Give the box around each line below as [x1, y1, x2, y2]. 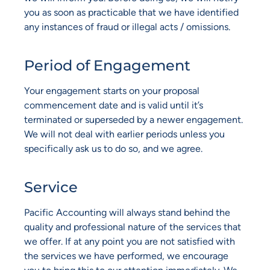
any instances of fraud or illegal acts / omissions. [24, 20, 230, 33]
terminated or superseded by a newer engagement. [24, 114, 243, 126]
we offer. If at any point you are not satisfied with [24, 236, 235, 248]
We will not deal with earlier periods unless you [24, 128, 225, 140]
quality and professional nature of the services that [24, 221, 241, 233]
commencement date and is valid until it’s [24, 99, 203, 111]
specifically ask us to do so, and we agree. [24, 143, 202, 155]
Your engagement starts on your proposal [24, 85, 199, 97]
